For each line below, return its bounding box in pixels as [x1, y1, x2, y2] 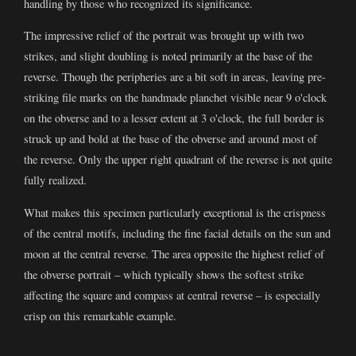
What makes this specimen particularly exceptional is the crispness [24, 204, 326, 220]
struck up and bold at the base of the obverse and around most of [24, 131, 317, 147]
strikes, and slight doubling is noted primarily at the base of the [24, 48, 312, 64]
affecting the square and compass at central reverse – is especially [24, 287, 320, 303]
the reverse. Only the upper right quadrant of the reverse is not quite [24, 152, 332, 168]
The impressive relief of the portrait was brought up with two [24, 28, 304, 44]
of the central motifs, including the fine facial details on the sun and [24, 225, 331, 241]
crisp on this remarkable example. [24, 308, 176, 323]
